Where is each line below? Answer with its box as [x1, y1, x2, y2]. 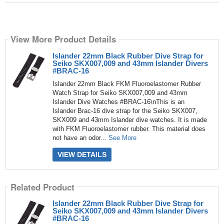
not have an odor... [52, 133, 108, 141]
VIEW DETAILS [57, 150, 106, 158]
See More [108, 133, 136, 141]
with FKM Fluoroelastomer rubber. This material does [52, 124, 205, 132]
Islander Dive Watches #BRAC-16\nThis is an [52, 97, 184, 105]
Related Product [10, 180, 74, 193]
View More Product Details [10, 33, 116, 45]
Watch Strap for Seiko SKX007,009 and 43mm [52, 88, 187, 96]
